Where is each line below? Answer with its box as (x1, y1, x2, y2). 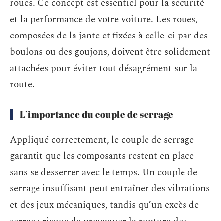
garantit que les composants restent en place (10, 148, 194, 163)
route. (10, 77, 35, 92)
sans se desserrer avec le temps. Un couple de (10, 165, 197, 180)
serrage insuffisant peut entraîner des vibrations (10, 181, 210, 196)
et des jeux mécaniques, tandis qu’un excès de (10, 197, 199, 212)
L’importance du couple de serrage (20, 108, 174, 121)
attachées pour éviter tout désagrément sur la (10, 61, 197, 75)
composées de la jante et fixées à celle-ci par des (10, 29, 208, 43)
